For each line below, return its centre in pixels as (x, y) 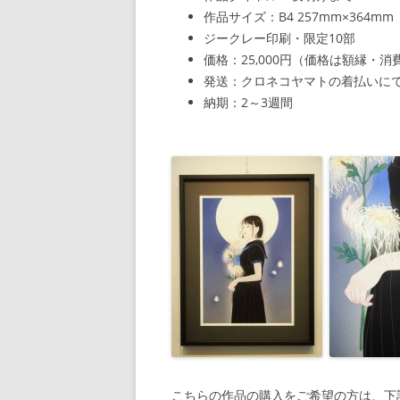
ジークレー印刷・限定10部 (279, 38)
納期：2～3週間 (248, 102)
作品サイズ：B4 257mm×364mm (299, 17)
